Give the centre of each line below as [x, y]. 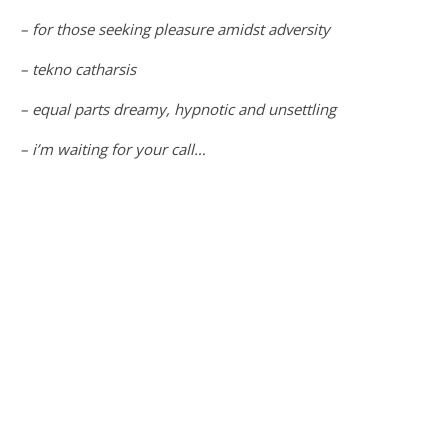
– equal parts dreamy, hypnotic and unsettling [178, 109]
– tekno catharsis [78, 69]
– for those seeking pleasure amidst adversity [175, 29]
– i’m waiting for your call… [113, 149]
